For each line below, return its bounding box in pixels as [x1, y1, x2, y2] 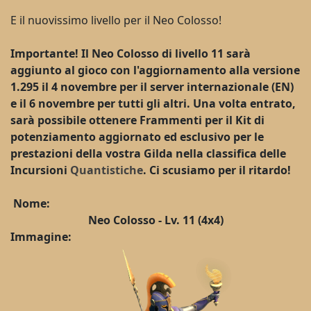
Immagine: [10, 228, 72, 244]
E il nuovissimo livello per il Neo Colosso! [10, 12, 221, 28]
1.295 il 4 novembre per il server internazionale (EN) [10, 78, 294, 94]
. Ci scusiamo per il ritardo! [143, 162, 291, 178]
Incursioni [10, 162, 70, 178]
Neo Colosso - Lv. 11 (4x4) [87, 212, 224, 228]
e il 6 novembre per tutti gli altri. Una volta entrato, [10, 95, 296, 111]
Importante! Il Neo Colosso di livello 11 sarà [10, 45, 251, 61]
